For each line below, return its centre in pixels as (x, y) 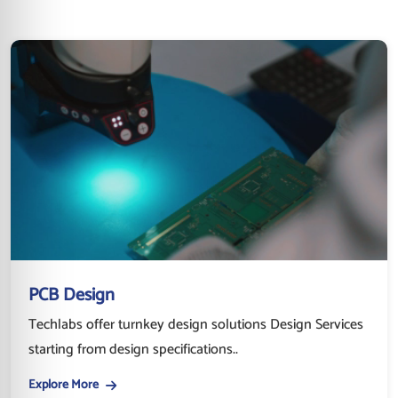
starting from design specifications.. (133, 349)
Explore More (64, 385)
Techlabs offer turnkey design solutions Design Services (196, 324)
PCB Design (72, 295)
